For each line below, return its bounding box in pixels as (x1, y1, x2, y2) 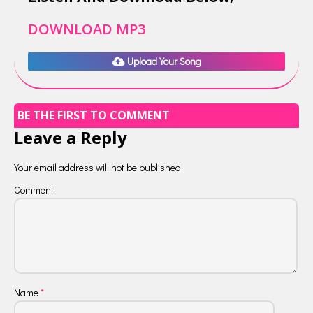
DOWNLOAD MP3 (28, 19, 145, 38)
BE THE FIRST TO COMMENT (17, 107, 170, 123)
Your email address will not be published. (14, 160, 183, 174)
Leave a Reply (14, 125, 127, 149)
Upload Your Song (124, 54, 201, 68)
